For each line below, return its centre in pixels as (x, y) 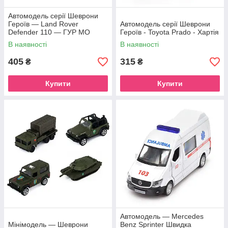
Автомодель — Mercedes (162, 216)
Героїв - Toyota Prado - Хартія (169, 32)
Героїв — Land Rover (43, 24)
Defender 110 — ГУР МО (49, 32)
